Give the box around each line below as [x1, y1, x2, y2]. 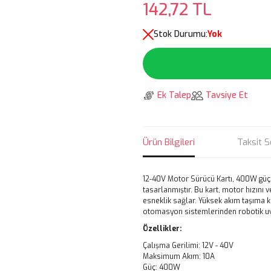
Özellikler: [143, 224, 181, 233]
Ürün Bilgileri [143, 136, 195, 148]
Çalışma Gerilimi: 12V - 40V [143, 241, 233, 250]
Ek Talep [157, 90, 191, 101]
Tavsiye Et [206, 90, 248, 101]
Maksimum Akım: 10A [143, 252, 215, 261]
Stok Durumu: [154, 28, 207, 40]
